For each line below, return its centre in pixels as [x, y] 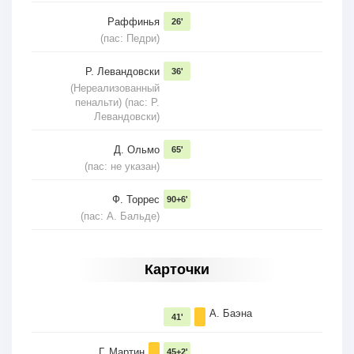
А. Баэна [231, 314]
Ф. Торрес [136, 200]
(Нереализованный [115, 88]
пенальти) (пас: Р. [117, 103]
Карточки [177, 270]
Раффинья [134, 22]
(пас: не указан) [122, 167]
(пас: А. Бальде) [120, 217]
